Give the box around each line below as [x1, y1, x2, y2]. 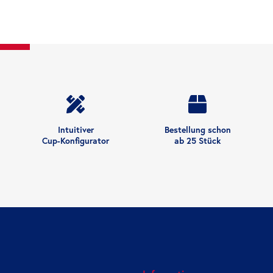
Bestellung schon [164, 124, 231, 136]
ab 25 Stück [174, 135, 221, 147]
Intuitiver [57, 124, 94, 136]
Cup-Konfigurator [42, 135, 109, 147]
